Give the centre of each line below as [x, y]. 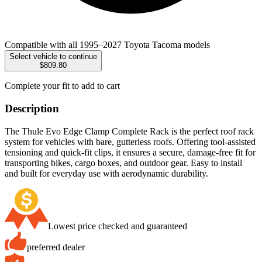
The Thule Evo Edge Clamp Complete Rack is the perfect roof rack [129, 131]
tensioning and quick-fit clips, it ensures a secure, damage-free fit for [130, 152]
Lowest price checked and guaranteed [118, 226]
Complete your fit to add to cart [62, 86]
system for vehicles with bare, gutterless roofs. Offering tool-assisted [130, 142]
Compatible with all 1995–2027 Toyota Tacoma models [107, 45]
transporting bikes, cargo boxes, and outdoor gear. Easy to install [123, 163]
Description [32, 108]
